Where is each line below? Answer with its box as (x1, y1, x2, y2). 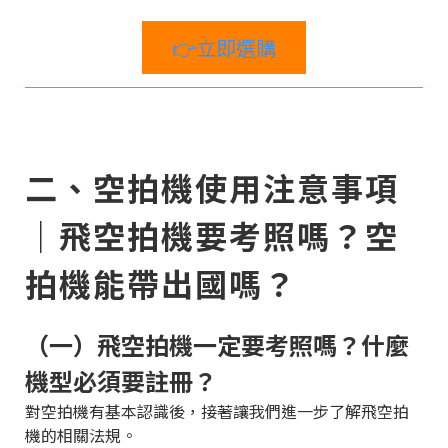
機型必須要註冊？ (25, 363, 217, 398)
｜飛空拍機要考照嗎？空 (25, 212, 399, 258)
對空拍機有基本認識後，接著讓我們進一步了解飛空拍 (25, 399, 409, 423)
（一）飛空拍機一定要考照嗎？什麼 (25, 327, 409, 362)
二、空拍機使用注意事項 (25, 164, 399, 210)
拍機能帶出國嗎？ (25, 260, 297, 306)
